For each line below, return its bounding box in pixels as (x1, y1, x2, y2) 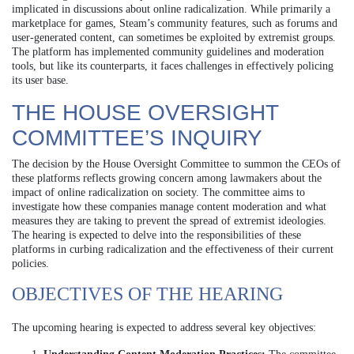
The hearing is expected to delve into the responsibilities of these (12, 228, 301, 241)
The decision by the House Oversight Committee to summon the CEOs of (12, 157, 341, 170)
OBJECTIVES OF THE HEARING (12, 283, 283, 304)
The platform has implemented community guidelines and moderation (12, 45, 324, 58)
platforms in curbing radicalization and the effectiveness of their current (12, 243, 333, 255)
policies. (12, 257, 49, 269)
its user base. (12, 73, 69, 86)
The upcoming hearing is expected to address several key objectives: (12, 321, 316, 333)
